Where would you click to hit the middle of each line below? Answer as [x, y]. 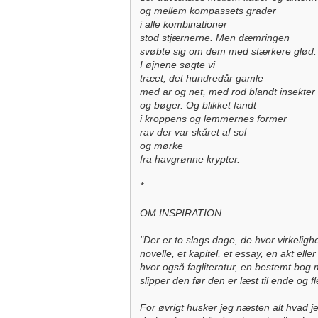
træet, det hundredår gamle [202, 78]
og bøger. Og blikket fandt [198, 105]
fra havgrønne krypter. [190, 159]
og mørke [161, 146]
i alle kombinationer [183, 24]
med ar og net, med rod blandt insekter [227, 92]
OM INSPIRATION [181, 213]
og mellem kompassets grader [208, 11]
